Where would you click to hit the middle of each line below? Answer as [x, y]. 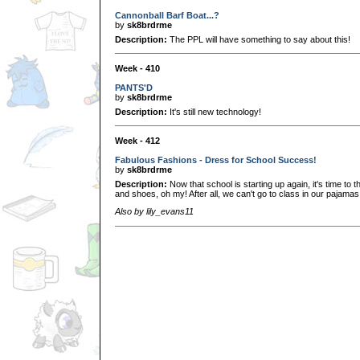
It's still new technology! [214, 111]
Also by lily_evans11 [154, 212]
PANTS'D [134, 87]
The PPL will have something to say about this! [259, 39]
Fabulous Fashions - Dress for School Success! [216, 160]
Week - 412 [137, 140]
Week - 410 [137, 68]
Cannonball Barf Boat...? [167, 15]
